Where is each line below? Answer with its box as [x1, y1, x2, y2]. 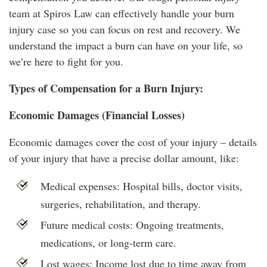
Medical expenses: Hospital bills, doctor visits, [40, 178, 243, 193]
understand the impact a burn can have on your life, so [9, 38, 243, 52]
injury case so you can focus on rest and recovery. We [9, 21, 240, 36]
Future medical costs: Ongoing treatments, [40, 217, 224, 232]
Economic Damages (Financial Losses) [9, 107, 185, 123]
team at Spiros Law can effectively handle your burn [9, 5, 234, 20]
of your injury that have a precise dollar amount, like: [9, 150, 239, 165]
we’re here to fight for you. [9, 54, 123, 69]
